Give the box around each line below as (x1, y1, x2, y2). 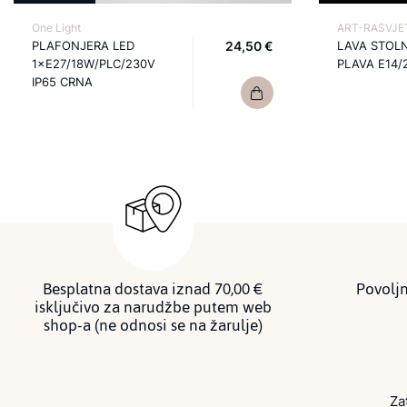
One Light (32, 21, 81, 35)
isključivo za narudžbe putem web (34, 292, 272, 323)
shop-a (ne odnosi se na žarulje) (43, 310, 263, 341)
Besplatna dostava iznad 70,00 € (43, 273, 263, 304)
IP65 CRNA (32, 74, 93, 89)
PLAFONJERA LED (32, 38, 134, 53)
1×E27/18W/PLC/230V (32, 56, 155, 71)
